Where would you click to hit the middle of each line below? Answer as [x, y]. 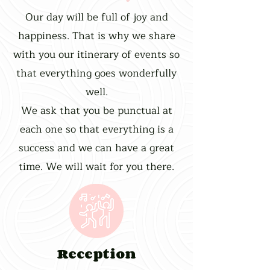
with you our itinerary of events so [96, 55]
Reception [96, 253]
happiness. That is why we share [96, 36]
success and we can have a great [96, 148]
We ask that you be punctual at [96, 111]
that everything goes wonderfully [96, 73]
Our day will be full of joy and [96, 17]
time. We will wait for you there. [96, 167]
